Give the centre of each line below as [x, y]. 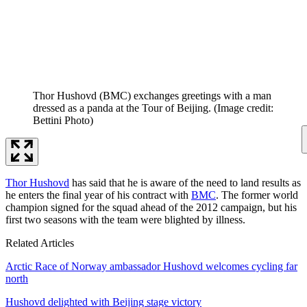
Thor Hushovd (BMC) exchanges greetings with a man [152, 95]
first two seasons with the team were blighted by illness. [125, 219]
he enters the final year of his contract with [98, 195]
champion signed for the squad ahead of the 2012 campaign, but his [151, 207]
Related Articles [40, 243]
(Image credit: [244, 108]
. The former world [257, 195]
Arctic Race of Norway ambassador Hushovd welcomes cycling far [151, 266]
